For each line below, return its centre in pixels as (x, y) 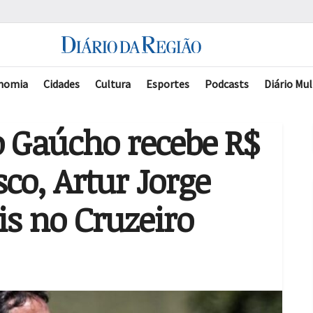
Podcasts (227, 84)
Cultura (113, 84)
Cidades (61, 84)
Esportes (168, 84)
